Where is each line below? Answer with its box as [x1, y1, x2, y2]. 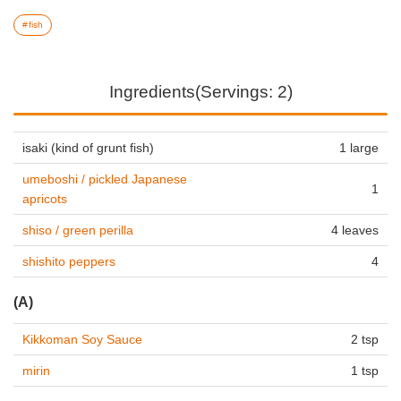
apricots [22, 191, 67, 206]
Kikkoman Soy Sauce [22, 331, 142, 346]
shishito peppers [22, 253, 115, 269]
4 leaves [331, 222, 379, 237]
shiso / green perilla [22, 222, 133, 237]
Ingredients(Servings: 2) [108, 82, 293, 101]
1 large [339, 140, 379, 155]
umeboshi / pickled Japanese [22, 171, 187, 186]
